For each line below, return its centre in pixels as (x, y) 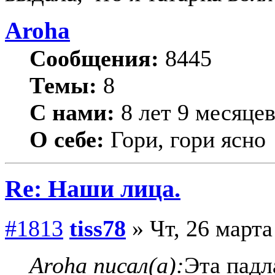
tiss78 (98, 229)
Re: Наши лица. (93, 189)
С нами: (72, 112)
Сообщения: (94, 58)
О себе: (67, 139)
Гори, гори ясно (185, 139)
